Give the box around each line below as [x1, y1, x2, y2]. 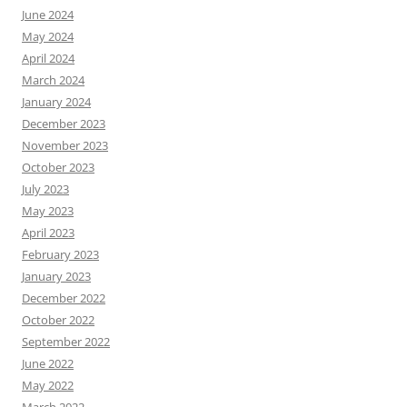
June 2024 [22, 6, 74, 24]
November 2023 [22, 137, 108, 154]
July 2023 [22, 181, 69, 198]
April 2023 [22, 224, 74, 242]
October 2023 [22, 159, 94, 176]
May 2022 [22, 377, 74, 394]
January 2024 [22, 94, 91, 111]
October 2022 [22, 312, 94, 329]
